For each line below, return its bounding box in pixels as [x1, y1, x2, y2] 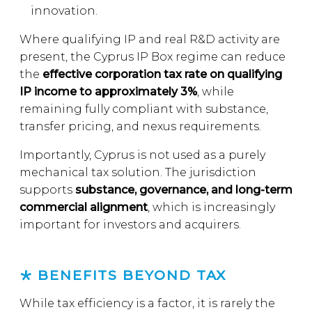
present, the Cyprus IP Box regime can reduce [19, 50, 286, 63]
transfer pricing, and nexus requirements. [19, 120, 261, 133]
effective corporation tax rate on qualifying [42, 68, 282, 81]
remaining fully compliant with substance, [19, 102, 268, 116]
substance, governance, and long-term [75, 183, 292, 196]
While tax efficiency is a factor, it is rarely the [19, 297, 275, 310]
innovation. [31, 4, 97, 17]
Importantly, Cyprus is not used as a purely [19, 148, 265, 162]
